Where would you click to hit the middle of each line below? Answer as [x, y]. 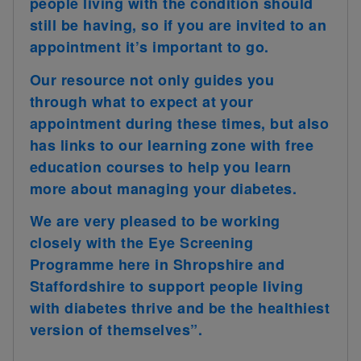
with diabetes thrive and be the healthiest [180, 308]
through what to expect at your [142, 101]
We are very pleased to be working [155, 221]
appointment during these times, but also [180, 123]
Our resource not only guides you [152, 79]
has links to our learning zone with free [172, 145]
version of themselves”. [116, 330]
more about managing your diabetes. [164, 188]
